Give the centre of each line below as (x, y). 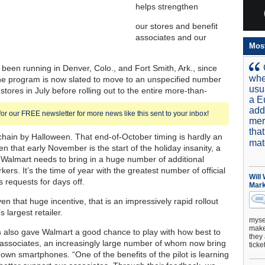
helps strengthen (167, 7)
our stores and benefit (177, 26)
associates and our (171, 37)
